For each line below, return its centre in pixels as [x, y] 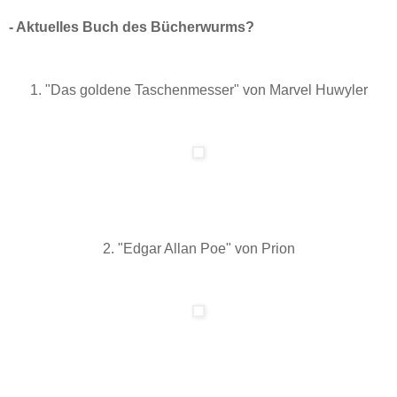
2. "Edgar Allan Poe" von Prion [198, 249]
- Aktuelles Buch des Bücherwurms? [132, 27]
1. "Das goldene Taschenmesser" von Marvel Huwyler [198, 90]
